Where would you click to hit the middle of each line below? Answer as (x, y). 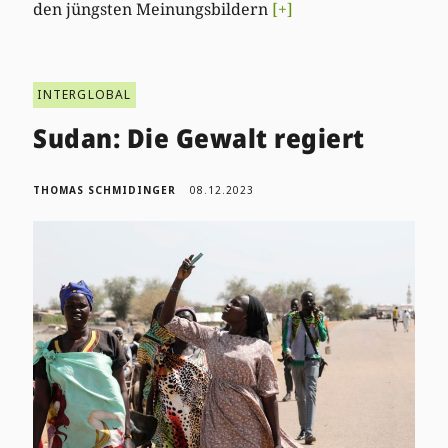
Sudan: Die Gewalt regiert (199, 137)
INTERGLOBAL (84, 94)
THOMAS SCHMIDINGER (105, 189)
